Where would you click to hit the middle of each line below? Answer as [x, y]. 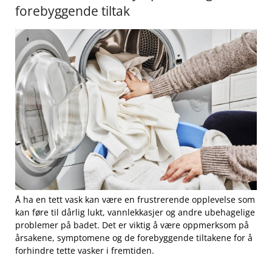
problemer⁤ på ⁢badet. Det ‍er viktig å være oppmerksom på [132, 225]
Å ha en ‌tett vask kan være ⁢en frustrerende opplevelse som [135, 199]
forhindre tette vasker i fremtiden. [85, 250]
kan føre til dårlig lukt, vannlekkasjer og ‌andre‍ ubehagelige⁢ [135, 212]
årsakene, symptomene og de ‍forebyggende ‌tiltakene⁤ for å [134, 237]
